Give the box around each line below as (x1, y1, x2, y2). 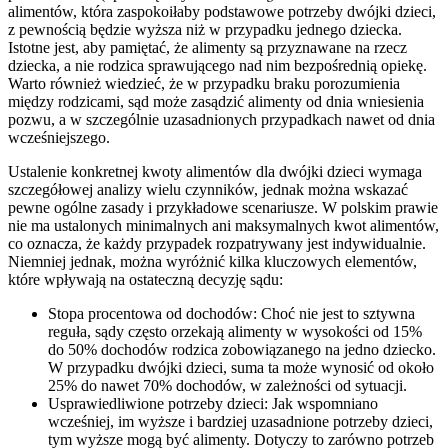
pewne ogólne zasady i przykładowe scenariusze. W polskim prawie (8, 199, 438, 217)
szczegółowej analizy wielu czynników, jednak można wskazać (8, 181, 408, 199)
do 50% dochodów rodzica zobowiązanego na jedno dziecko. (48, 341, 436, 359)
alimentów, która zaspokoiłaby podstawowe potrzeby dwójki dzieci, (8, 3, 436, 21)
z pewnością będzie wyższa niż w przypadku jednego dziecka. (8, 21, 402, 39)
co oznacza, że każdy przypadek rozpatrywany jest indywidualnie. (8, 235, 426, 253)
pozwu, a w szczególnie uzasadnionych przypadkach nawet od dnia (8, 111, 435, 129)
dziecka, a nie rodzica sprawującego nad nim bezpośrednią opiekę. (8, 57, 427, 75)
